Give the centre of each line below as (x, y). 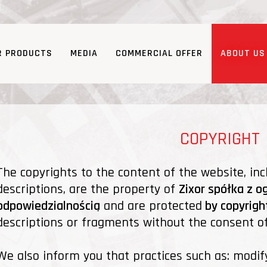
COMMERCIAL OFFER (159, 53)
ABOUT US (243, 53)
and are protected (151, 206)
